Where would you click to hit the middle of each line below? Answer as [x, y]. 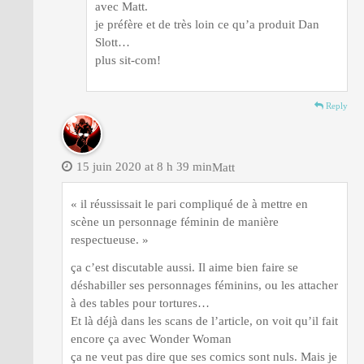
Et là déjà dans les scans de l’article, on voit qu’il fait [204, 321]
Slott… [113, 42]
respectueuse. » [110, 239]
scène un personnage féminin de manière [175, 221]
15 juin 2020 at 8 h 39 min [144, 166]
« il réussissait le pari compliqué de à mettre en [189, 204]
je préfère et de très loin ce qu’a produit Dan [207, 24]
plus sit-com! [128, 60]
